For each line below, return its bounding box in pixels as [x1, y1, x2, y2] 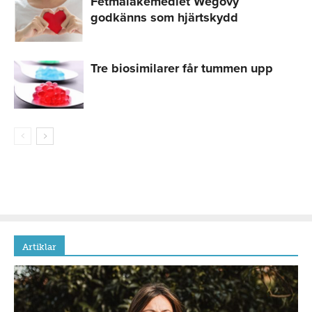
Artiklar [22, 241, 56, 252]
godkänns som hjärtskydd [91, 9, 238, 25]
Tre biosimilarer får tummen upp [91, 60, 273, 76]
